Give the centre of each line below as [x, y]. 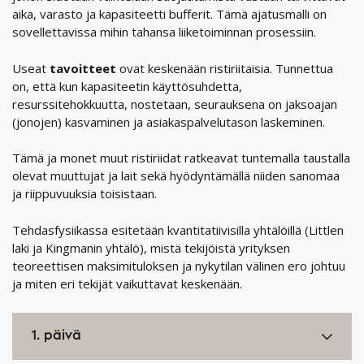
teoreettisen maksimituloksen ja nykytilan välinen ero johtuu [179, 265]
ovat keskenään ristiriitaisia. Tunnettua [226, 68]
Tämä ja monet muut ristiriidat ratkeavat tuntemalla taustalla [181, 158]
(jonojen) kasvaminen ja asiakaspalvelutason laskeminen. [169, 121]
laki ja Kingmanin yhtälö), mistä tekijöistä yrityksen [151, 247]
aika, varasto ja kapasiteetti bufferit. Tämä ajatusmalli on [169, 14]
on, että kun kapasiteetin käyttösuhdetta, [127, 86]
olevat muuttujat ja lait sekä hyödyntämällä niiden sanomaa [176, 176]
